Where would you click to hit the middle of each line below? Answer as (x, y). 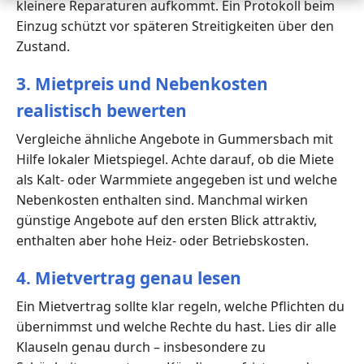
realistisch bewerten (102, 111)
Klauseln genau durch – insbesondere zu (141, 347)
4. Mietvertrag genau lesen (129, 278)
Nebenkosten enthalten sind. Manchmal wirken (162, 200)
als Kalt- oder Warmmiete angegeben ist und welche (177, 180)
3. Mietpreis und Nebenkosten (142, 84)
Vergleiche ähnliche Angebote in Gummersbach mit (175, 139)
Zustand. (43, 46)
